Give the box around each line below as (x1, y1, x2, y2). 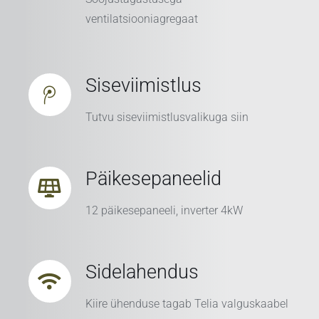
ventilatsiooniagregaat (85, 12, 198, 26)
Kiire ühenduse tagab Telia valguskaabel (85, 297, 288, 311)
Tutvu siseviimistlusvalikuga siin (85, 110, 249, 125)
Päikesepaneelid (85, 167, 221, 190)
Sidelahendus (85, 261, 199, 283)
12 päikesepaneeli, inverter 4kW (85, 204, 243, 218)
